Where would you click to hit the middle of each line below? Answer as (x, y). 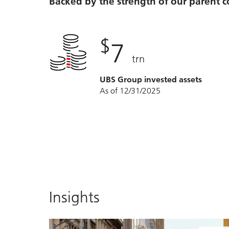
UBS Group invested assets (151, 80)
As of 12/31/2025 (130, 91)
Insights (74, 197)
